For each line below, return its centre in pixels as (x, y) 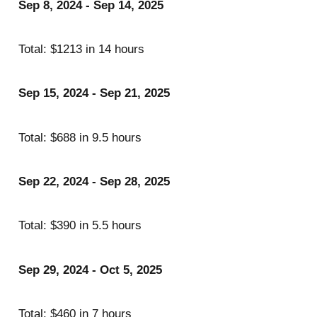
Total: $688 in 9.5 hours (80, 137)
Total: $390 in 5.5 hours (80, 226)
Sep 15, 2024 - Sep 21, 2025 (94, 93)
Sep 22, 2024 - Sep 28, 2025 (94, 181)
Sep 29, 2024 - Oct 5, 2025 (90, 270)
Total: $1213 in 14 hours (81, 49)
